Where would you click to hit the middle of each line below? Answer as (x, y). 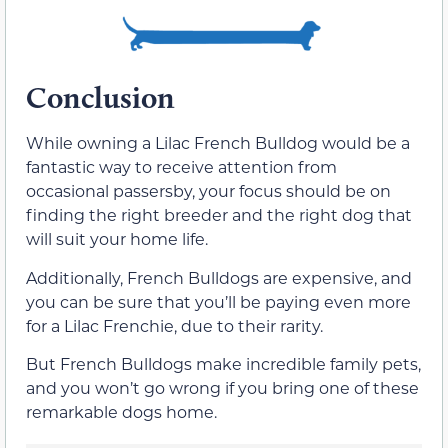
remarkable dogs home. (121, 412)
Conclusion (100, 98)
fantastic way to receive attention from (181, 167)
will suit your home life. (117, 239)
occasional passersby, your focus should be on (208, 191)
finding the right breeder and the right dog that (219, 215)
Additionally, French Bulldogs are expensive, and (219, 277)
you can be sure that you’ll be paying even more (218, 301)
